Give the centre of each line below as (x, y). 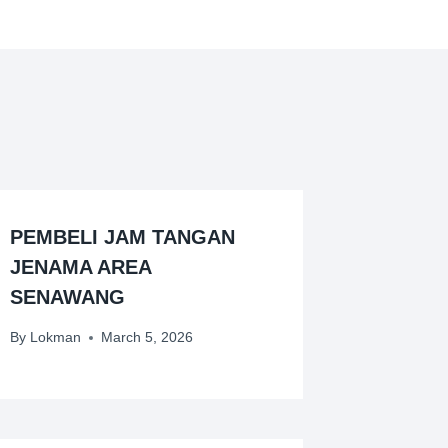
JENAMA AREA (81, 266)
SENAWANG (68, 296)
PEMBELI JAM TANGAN (123, 236)
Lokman (55, 337)
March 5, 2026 (146, 337)
